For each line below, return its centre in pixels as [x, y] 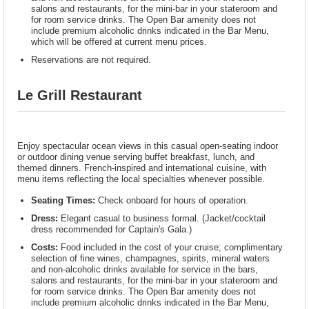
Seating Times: [63, 201]
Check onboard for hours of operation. [172, 201]
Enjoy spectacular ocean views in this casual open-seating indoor [148, 146]
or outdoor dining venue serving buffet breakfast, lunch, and [136, 157]
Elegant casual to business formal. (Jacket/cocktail [162, 219]
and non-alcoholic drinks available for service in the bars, [145, 270]
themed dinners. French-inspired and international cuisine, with [142, 168]
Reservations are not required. [91, 59]
